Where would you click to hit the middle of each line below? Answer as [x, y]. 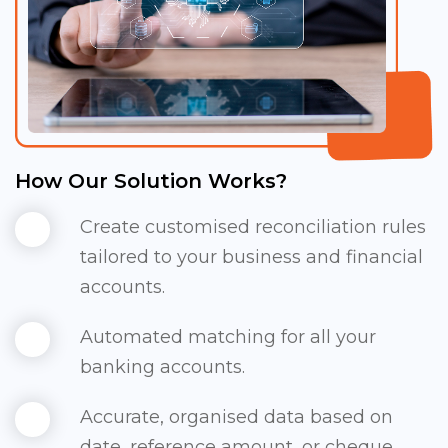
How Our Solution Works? [151, 181]
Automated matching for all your [228, 337]
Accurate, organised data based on [236, 417]
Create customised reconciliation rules [253, 227]
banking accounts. [162, 367]
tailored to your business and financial [251, 257]
